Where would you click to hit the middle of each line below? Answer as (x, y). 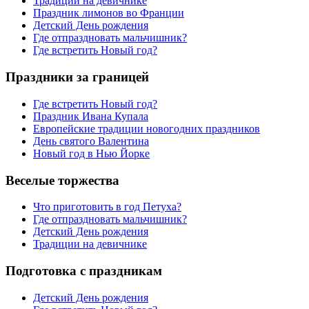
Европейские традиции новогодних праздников (147, 128)
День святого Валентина (91, 141)
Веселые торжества (62, 180)
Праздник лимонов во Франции (109, 13)
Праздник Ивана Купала (91, 116)
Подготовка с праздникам (84, 270)
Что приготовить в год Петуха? (107, 207)
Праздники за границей (77, 77)
